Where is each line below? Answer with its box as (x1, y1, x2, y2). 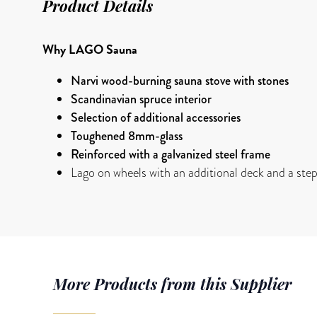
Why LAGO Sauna (42, 39, 137, 59)
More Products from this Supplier (53, 272, 292, 294)
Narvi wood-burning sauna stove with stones (71, 71, 289, 90)
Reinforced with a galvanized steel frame (71, 144, 270, 163)
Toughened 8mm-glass (71, 126, 183, 145)
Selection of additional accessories (71, 108, 241, 127)
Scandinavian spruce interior (71, 89, 212, 108)
